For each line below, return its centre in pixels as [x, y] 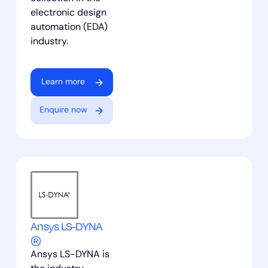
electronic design [68, 13]
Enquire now [63, 111]
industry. [49, 42]
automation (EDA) [69, 28]
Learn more [63, 83]
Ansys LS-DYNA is [70, 255]
